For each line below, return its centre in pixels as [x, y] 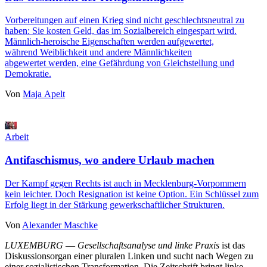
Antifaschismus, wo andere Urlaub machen [110, 160]
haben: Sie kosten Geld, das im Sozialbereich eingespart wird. [121, 31]
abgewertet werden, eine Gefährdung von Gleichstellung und [119, 63]
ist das [233, 245]
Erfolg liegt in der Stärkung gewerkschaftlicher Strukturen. [115, 204]
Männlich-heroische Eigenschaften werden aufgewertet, [109, 42]
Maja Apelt [44, 94]
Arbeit [17, 137]
